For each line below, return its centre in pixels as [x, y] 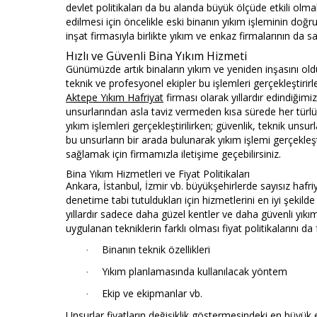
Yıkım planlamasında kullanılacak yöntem [195, 272]
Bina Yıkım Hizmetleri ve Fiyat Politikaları [158, 174]
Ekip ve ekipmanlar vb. [152, 294]
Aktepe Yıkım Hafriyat [115, 98]
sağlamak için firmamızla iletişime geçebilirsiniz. [173, 154]
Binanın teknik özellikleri [156, 250]
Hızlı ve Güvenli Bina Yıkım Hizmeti [156, 56]
